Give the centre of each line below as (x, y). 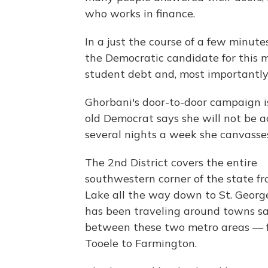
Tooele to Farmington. (141, 243)
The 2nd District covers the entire (171, 163)
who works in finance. (140, 14)
